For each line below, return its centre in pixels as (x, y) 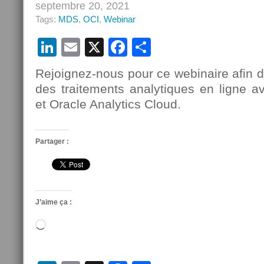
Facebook (169, 47)
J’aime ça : (54, 202)
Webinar (120, 19)
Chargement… (73, 225)
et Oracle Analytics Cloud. (108, 104)
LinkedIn (93, 47)
